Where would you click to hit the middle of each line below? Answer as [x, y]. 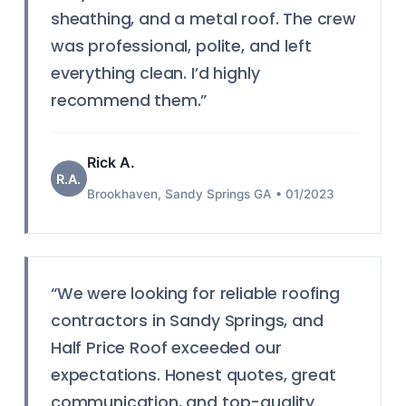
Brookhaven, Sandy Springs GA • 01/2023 [210, 194]
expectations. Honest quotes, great [193, 375]
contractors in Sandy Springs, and [187, 321]
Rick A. [111, 162]
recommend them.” [129, 101]
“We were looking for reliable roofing [195, 294]
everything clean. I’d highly [155, 73]
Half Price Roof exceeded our [166, 348]
